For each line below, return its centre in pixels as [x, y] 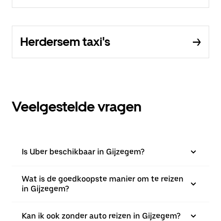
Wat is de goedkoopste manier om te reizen [103, 179]
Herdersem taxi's [65, 42]
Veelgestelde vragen [77, 107]
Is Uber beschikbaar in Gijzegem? [83, 152]
